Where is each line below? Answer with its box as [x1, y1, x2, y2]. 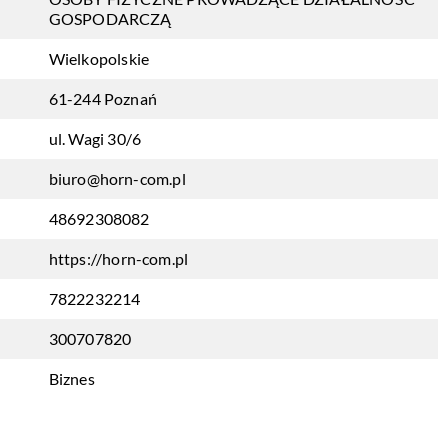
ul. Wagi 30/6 [48, 129, 142, 148]
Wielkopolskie [48, 49, 150, 68]
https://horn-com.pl [48, 249, 189, 268]
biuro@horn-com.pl [48, 169, 186, 188]
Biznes [48, 369, 95, 388]
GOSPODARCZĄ [48, 9, 172, 28]
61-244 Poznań [48, 89, 158, 108]
